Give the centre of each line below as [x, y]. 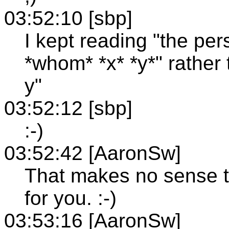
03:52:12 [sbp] [68, 108]
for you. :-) [71, 198]
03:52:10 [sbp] [68, 18]
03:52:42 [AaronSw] [93, 153]
